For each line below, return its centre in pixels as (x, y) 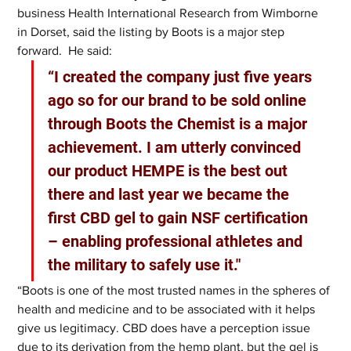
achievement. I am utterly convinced (177, 147)
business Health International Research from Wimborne (170, 13)
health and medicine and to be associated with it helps (168, 309)
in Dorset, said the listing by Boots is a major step (153, 32)
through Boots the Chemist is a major (180, 124)
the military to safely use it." (145, 265)
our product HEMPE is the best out (170, 171)
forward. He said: (67, 51)
